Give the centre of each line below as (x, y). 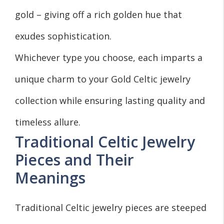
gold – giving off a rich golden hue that (98, 14)
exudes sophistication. (63, 36)
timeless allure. (48, 122)
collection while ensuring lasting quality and (110, 100)
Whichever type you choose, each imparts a (109, 57)
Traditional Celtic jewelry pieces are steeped (111, 207)
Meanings (50, 177)
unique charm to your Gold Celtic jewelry (103, 79)
